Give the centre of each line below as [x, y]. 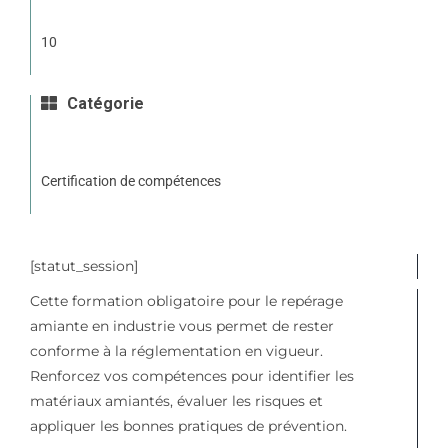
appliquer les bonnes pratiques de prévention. [188, 425]
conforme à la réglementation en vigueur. [176, 350]
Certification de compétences [130, 180]
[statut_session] [83, 265]
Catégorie [103, 104]
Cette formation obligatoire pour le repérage [186, 300]
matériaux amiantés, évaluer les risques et [176, 400]
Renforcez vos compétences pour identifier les [191, 375]
